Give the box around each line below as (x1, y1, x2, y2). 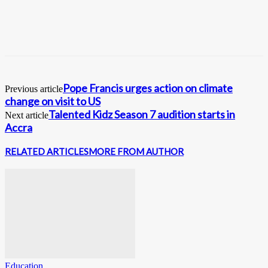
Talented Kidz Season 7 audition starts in (48, 107, 235, 121)
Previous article (5, 83, 63, 94)
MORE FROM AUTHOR (89, 145, 184, 157)
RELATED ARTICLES (5, 145, 89, 157)
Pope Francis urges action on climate (63, 81, 233, 95)
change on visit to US (5, 94, 100, 108)
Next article (5, 109, 48, 120)
